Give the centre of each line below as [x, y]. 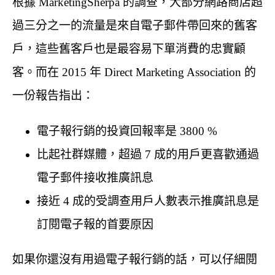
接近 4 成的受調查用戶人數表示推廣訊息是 [148, 201]
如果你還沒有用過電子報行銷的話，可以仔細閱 [135, 259]
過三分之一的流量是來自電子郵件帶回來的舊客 [135, 25]
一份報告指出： [53, 95]
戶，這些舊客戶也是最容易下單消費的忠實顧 [129, 48]
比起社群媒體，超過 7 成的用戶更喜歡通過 [148, 154]
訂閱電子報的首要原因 [95, 224]
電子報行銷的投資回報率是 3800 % [127, 131]
